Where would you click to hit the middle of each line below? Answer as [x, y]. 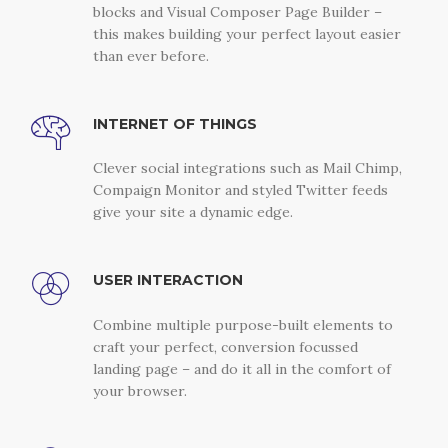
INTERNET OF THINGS [174, 123]
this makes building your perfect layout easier [246, 34]
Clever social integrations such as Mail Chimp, [247, 168]
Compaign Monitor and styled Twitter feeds [240, 190]
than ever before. [150, 56]
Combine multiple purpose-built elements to [242, 324]
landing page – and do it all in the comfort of [241, 368]
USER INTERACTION [167, 279]
